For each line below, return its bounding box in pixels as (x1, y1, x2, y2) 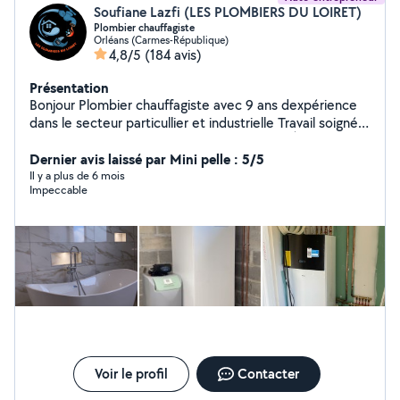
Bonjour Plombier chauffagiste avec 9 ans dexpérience (29, 96, 79, 114)
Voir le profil (94, 364, 168, 383)
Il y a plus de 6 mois (29, 168, 125, 183)
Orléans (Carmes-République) (94, 33, 229, 46)
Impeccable (29, 182, 87, 197)
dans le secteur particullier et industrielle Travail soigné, (29, 113, 278, 132)
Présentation (29, 78, 109, 97)
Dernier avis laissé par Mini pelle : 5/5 (29, 149, 264, 169)
